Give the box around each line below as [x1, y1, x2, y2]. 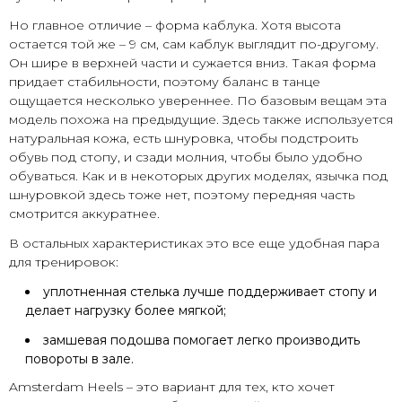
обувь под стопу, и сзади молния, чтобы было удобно [9, 149, 363, 166]
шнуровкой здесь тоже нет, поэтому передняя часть [9, 187, 354, 204]
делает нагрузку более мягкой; [25, 302, 226, 319]
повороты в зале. [25, 351, 134, 368]
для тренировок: [9, 254, 118, 271]
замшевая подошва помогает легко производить [43, 332, 360, 349]
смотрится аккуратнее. [9, 205, 160, 223]
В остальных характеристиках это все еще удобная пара [9, 235, 380, 252]
